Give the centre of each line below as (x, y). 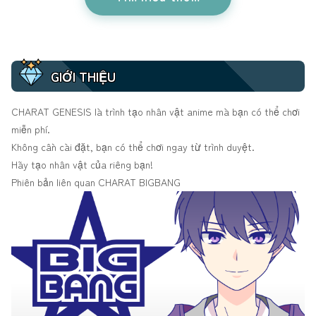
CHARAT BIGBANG (139, 182)
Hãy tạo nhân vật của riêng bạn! (82, 164)
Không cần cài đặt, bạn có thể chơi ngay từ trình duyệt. (133, 147)
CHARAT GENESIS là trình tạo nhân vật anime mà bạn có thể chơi (156, 111)
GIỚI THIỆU (83, 76)
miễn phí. (31, 129)
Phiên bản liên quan (55, 182)
